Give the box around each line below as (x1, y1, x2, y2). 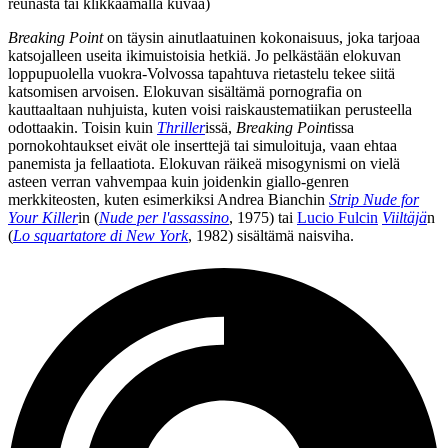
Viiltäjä (382, 208, 427, 226)
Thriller (157, 118, 205, 136)
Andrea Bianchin (217, 190, 325, 208)
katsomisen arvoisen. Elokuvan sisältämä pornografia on (8, 82, 362, 100)
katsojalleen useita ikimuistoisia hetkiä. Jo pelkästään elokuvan (8, 46, 401, 64)
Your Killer (8, 208, 78, 226)
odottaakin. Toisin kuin (8, 118, 157, 136)
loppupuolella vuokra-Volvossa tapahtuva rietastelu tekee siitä (8, 64, 395, 82)
